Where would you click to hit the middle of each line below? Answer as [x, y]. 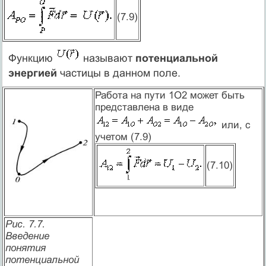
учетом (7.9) [123, 137]
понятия [25, 248]
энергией [32, 73]
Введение [27, 236]
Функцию [32, 58]
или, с [234, 125]
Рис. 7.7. [25, 224]
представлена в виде [144, 107]
